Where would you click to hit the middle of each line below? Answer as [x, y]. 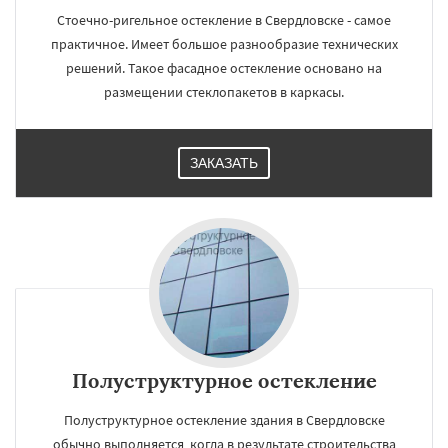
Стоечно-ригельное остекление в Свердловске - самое [224, 20]
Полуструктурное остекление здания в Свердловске [224, 420]
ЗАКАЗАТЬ [224, 163]
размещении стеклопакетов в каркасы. [224, 92]
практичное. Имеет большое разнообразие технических [224, 44]
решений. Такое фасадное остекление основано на [224, 68]
